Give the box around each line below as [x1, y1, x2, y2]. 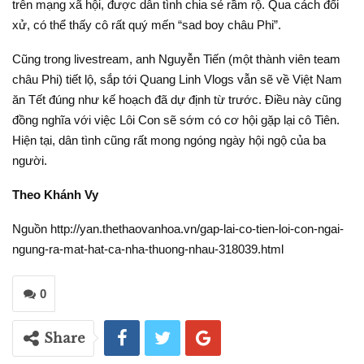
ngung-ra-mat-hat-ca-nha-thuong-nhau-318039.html [12, 241, 284, 256]
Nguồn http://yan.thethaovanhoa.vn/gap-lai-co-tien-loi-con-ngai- [12, 221, 344, 236]
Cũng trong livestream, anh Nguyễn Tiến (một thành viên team [12, 51, 340, 66]
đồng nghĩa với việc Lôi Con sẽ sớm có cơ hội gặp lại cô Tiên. [12, 112, 340, 127]
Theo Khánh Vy [12, 187, 98, 201]
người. [12, 153, 47, 167]
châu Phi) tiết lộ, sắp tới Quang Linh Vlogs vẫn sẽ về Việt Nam [12, 71, 342, 86]
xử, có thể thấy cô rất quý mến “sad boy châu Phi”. [12, 17, 281, 32]
